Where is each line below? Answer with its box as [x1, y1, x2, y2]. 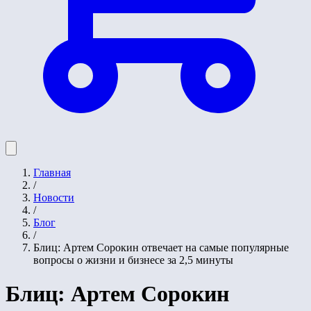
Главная [33, 166, 71, 178]
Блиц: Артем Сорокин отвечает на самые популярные [33, 241, 289, 253]
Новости [33, 191, 74, 203]
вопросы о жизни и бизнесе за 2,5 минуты [33, 253, 233, 266]
